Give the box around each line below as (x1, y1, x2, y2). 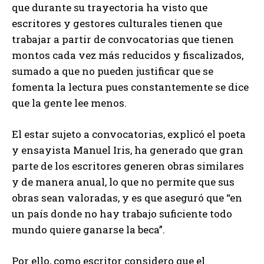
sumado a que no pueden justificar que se (12, 64, 213, 78)
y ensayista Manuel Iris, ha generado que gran (12, 143, 243, 157)
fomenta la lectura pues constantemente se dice (12, 80, 249, 94)
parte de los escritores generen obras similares (12, 159, 244, 173)
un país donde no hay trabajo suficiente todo (12, 207, 232, 221)
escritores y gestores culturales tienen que (12, 16, 222, 31)
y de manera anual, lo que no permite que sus (12, 175, 235, 189)
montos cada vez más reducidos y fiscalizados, (12, 48, 243, 62)
